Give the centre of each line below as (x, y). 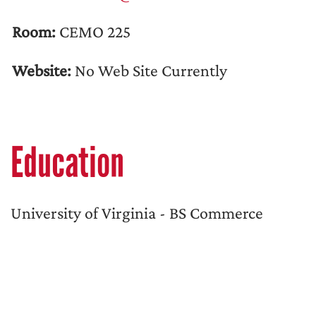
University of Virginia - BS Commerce (137, 213)
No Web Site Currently (150, 70)
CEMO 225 (93, 31)
